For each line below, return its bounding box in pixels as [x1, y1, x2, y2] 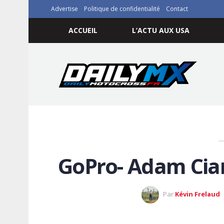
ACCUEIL [68, 25, 97, 35]
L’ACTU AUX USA [131, 25, 189, 35]
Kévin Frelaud [174, 189, 220, 199]
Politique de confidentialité [84, 4, 160, 13]
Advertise [51, 4, 78, 13]
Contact [166, 4, 188, 13]
